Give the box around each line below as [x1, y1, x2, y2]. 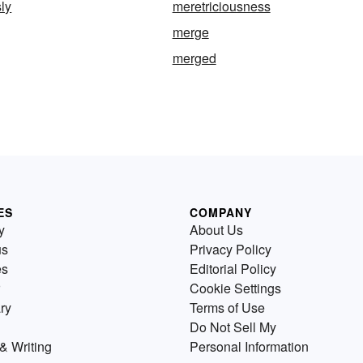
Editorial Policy [190, 259, 276, 279]
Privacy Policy [190, 240, 271, 259]
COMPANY [190, 204, 252, 221]
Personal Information [190, 337, 309, 357]
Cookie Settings [190, 279, 281, 298]
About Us [190, 220, 243, 240]
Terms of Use [190, 298, 265, 318]
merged [172, 49, 216, 68]
